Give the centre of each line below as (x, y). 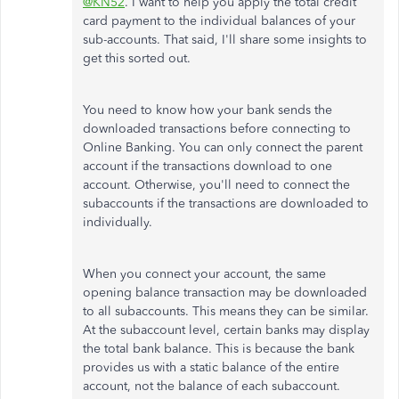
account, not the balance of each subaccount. (212, 386)
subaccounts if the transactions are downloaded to (226, 204)
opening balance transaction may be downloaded (225, 293)
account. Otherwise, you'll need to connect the (216, 185)
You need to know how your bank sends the (208, 110)
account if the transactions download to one (208, 166)
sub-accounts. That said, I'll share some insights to (225, 40)
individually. (118, 222)
